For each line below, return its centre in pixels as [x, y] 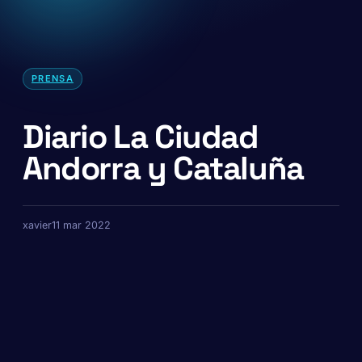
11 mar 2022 [81, 225]
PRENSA [53, 78]
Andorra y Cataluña [163, 168]
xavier [37, 225]
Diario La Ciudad [141, 137]
